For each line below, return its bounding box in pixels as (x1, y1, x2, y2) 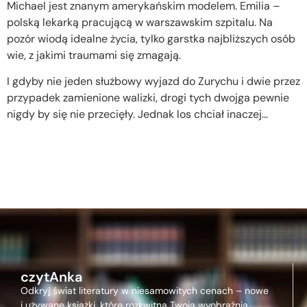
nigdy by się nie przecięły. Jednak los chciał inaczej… (7, 107, 268, 122)
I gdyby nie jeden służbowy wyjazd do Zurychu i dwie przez (7, 74, 300, 89)
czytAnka (21, 267, 82, 286)
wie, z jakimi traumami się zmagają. (7, 47, 181, 62)
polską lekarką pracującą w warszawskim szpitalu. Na (7, 14, 273, 29)
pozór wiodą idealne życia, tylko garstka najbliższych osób (7, 31, 295, 46)
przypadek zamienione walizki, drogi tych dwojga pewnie (7, 90, 289, 106)
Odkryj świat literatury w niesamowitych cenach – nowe (21, 284, 269, 297)
